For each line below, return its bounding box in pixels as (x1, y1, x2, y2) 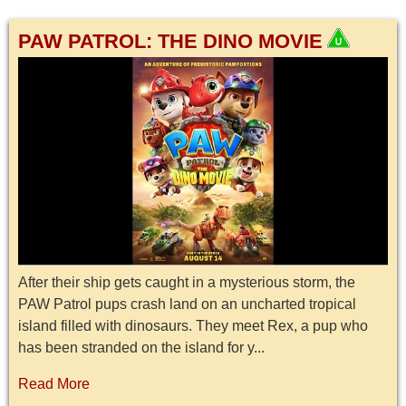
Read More (18, 376, 90, 392)
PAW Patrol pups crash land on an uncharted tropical (18, 296, 356, 313)
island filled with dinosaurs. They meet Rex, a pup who (18, 318, 368, 334)
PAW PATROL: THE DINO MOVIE (18, 29, 323, 53)
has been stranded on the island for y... (18, 340, 265, 356)
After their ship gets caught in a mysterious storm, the (18, 275, 355, 291)
